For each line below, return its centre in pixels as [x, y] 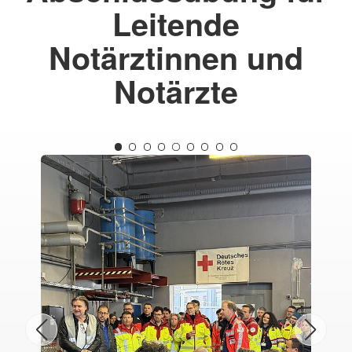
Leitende [176, 24]
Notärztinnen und [176, 57]
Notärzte [176, 91]
